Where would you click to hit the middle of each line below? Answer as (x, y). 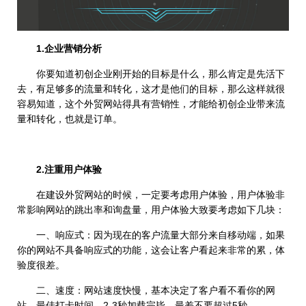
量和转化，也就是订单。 (70, 119)
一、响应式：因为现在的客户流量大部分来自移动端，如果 (151, 235)
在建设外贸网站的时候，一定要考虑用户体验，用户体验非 (151, 195)
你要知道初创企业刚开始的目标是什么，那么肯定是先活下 (151, 74)
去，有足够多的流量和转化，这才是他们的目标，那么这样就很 (151, 89)
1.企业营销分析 (69, 49)
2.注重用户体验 (69, 170)
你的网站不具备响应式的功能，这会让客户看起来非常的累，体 (151, 250)
